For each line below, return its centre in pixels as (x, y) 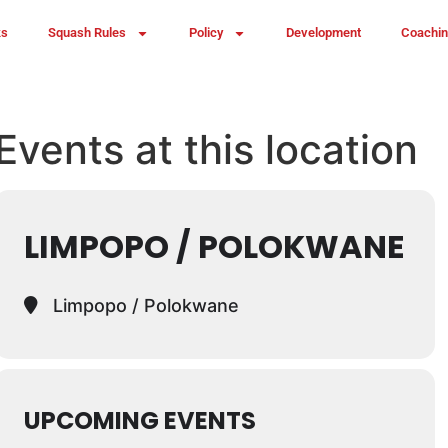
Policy (206, 32)
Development (324, 32)
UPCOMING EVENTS (139, 420)
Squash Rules (87, 32)
